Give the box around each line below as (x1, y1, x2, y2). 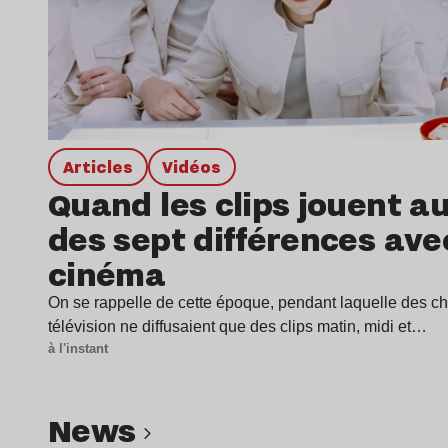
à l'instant (48, 340, 108, 356)
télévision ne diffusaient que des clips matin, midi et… (48, 317, 427, 335)
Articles (73, 154, 133, 178)
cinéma (48, 250, 166, 296)
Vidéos (173, 154, 222, 178)
